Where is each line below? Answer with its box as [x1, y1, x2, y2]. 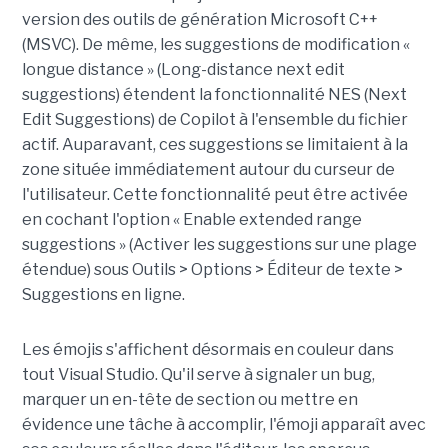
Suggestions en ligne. [21, 284, 185, 304]
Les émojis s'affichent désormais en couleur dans [21, 339, 394, 359]
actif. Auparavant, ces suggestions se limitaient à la [21, 134, 408, 154]
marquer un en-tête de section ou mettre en [21, 389, 358, 409]
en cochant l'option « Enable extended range [21, 209, 362, 229]
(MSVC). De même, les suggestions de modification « [21, 34, 410, 54]
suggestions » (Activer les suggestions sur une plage [21, 234, 417, 254]
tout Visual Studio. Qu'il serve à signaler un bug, [21, 364, 375, 384]
